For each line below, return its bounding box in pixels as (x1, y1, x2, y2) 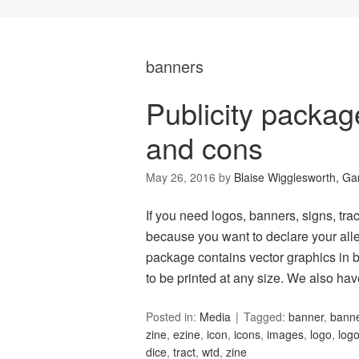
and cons (146, 127, 263, 168)
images (267, 326, 304, 343)
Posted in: (146, 309, 200, 325)
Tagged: (244, 309, 288, 325)
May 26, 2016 (146, 169, 216, 186)
